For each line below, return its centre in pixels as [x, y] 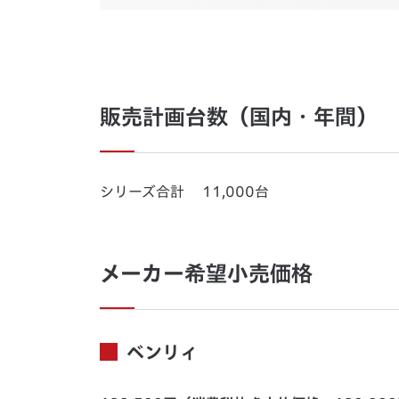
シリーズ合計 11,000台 [184, 192]
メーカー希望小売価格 [206, 274]
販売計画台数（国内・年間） [239, 117]
